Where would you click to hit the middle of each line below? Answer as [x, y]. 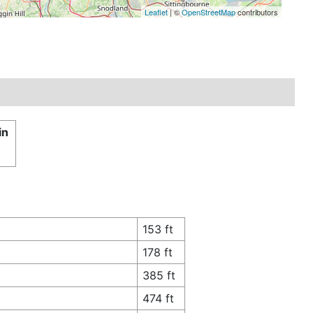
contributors [256, 12]
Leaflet [156, 12]
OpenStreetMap [208, 12]
